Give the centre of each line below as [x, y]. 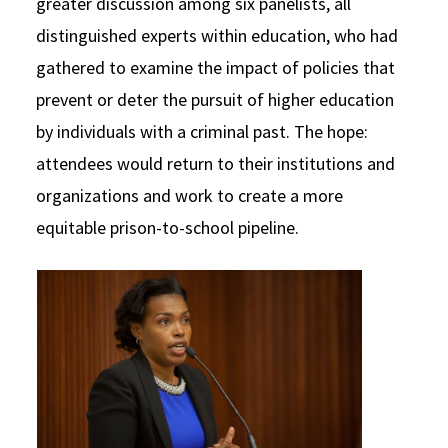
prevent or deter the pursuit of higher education [215, 99]
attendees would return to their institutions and [215, 163]
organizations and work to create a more [189, 195]
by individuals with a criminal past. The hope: [202, 131]
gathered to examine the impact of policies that [215, 67]
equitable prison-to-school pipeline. [167, 227]
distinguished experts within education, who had [217, 35]
